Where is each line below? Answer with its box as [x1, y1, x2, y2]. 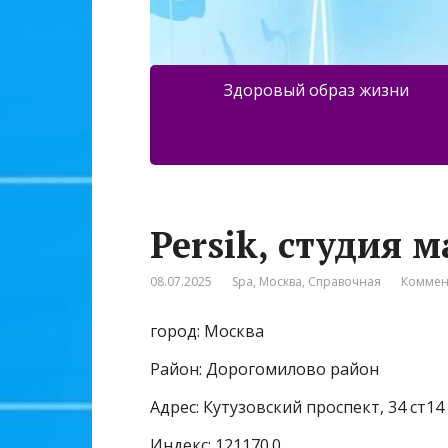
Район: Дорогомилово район [150, 358, 379, 381]
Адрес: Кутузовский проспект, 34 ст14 [150, 396, 444, 419]
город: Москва [150, 320, 264, 343]
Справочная [308, 273, 381, 291]
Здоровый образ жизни [223, 79, 409, 102]
